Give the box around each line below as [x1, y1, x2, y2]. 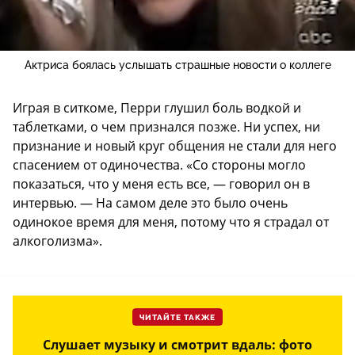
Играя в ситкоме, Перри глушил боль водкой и [13, 99, 301, 117]
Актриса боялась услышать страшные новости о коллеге [24, 59, 331, 72]
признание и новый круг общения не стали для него [13, 137, 337, 155]
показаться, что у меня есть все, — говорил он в [13, 175, 310, 193]
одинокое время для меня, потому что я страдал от [13, 213, 329, 231]
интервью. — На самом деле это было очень [13, 194, 288, 212]
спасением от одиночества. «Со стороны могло [13, 156, 306, 174]
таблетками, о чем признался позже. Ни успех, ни [13, 118, 320, 136]
